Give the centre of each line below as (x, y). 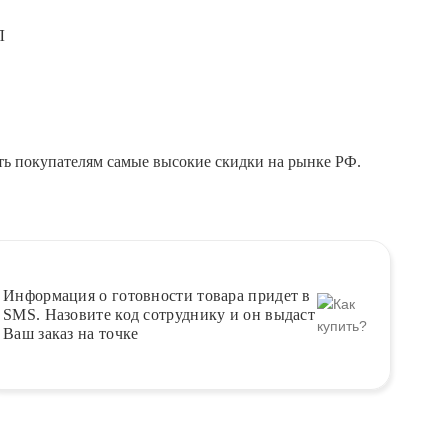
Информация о (57, 296)
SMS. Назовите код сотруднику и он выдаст (159, 315)
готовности (152, 296)
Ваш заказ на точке (71, 334)
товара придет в (251, 296)
